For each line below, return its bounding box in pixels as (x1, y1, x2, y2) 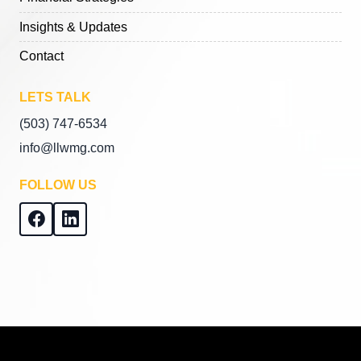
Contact (19, 48, 64, 63)
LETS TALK (19, 90, 91, 105)
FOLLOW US (19, 177, 97, 192)
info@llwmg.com (19, 140, 114, 155)
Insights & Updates (19, 19, 127, 34)
